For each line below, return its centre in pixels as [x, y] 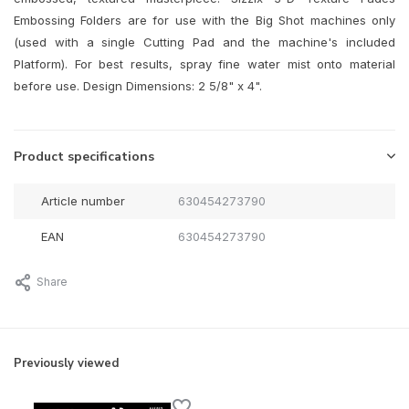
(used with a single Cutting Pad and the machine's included [204, 42]
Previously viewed [66, 364]
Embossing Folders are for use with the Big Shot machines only [204, 21]
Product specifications [84, 157]
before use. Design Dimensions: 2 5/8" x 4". [138, 86]
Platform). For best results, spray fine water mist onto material [204, 64]
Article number [83, 201]
